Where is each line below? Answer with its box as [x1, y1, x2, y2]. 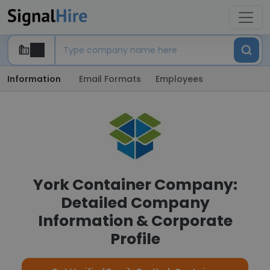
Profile [110, 228, 160, 250]
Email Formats [79, 73, 141, 85]
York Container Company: [33, 174, 237, 195]
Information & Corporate [37, 210, 233, 231]
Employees [155, 73, 203, 85]
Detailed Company [60, 192, 210, 213]
